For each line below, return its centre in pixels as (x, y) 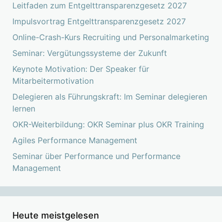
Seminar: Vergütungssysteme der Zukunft (90, 53)
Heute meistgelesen (56, 215)
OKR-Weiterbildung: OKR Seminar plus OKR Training (108, 124)
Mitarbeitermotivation (53, 81)
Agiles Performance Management (75, 140)
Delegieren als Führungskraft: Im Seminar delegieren (110, 96)
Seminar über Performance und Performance (96, 156)
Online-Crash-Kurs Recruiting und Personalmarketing (111, 37)
